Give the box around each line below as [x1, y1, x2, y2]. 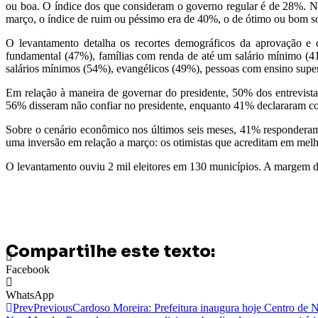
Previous [33, 301, 72, 314]
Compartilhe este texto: [6, 241, 215, 262]
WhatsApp [6, 288, 54, 301]
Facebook [6, 263, 50, 275]
